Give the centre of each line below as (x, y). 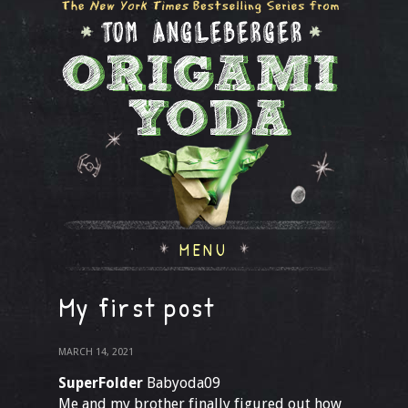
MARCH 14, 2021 (96, 352)
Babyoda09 (182, 383)
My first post (137, 307)
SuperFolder (101, 383)
